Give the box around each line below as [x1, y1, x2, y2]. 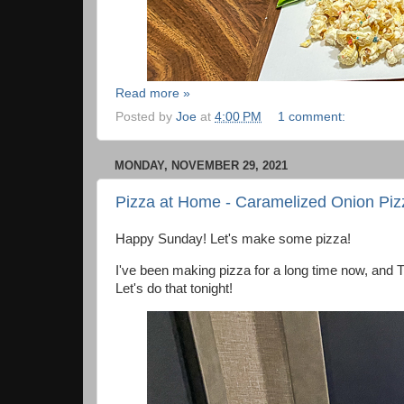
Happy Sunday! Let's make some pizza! [115, 232, 351, 247]
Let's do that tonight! [115, 281, 233, 297]
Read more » [115, 86, 190, 100]
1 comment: [277, 110, 349, 124]
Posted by [115, 110, 176, 124]
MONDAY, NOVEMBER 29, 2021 [115, 159, 288, 173]
